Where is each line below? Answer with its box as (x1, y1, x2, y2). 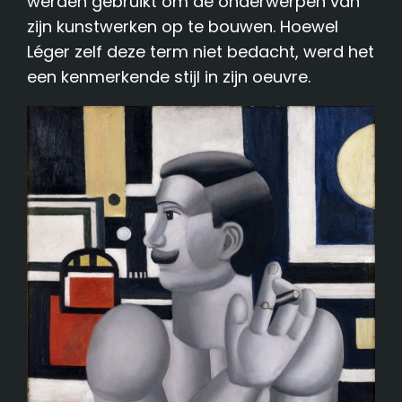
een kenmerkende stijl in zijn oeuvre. (27, 66, 311, 89)
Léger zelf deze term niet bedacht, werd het (27, 40, 375, 64)
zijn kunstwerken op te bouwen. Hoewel (27, 15, 339, 39)
